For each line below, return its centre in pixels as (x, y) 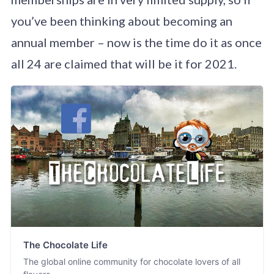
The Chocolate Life (65, 245)
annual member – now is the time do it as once (136, 42)
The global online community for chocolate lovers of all (131, 262)
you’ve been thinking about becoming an (121, 20)
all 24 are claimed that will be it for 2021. (124, 63)
